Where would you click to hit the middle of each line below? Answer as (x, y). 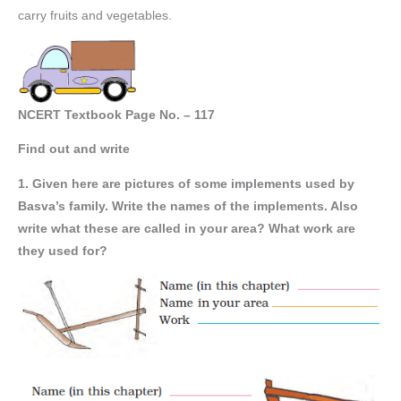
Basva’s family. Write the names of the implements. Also (188, 207)
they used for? (63, 252)
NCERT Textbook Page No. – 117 (116, 115)
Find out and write (74, 149)
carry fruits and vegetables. (95, 16)
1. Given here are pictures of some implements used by (186, 184)
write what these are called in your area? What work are (187, 229)
